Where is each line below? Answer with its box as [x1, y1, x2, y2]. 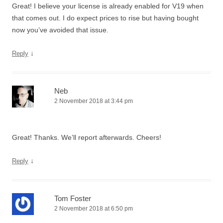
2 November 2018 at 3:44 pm [54, 98, 133, 105]
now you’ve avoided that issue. [12, 26, 109, 34]
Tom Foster [54, 194, 91, 203]
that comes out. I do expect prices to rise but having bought [12, 14, 199, 22]
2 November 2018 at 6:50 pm [54, 205, 133, 212]
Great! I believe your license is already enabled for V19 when [12, 2, 204, 10]
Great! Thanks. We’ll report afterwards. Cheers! [12, 133, 161, 141]
